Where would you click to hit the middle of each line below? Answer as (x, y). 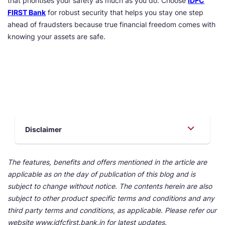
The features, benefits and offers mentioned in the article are (107, 162)
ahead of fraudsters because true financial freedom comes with (111, 24)
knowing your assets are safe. (57, 36)
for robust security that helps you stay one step (125, 12)
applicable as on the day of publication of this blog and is (101, 174)
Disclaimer (43, 129)
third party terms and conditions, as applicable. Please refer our (112, 210)
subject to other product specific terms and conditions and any (111, 198)
